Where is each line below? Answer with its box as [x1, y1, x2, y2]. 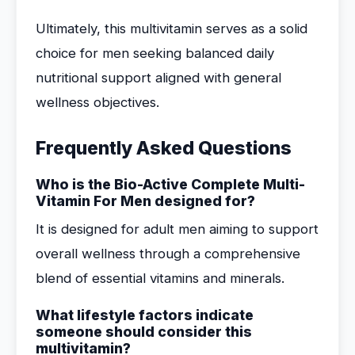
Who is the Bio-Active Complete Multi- [36, 176, 305, 193]
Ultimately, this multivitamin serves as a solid [36, 21, 307, 36]
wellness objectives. [36, 94, 159, 110]
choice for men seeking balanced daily [36, 45, 274, 61]
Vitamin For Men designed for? [36, 193, 255, 209]
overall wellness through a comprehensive [36, 246, 300, 261]
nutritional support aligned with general [36, 70, 281, 86]
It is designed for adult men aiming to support [36, 221, 319, 237]
